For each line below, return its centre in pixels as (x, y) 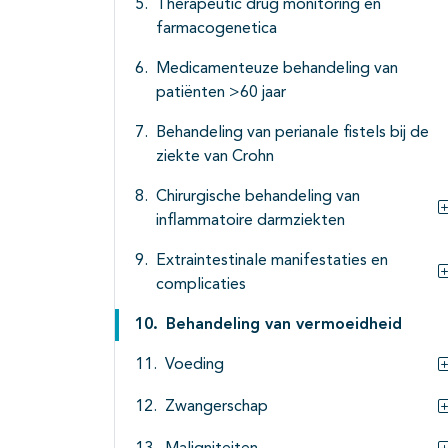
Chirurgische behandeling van (258, 197)
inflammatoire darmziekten (250, 221)
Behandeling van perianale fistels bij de (292, 133)
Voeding (194, 365)
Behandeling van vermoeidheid (284, 325)
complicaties (201, 285)
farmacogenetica (216, 29)
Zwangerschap (216, 407)
